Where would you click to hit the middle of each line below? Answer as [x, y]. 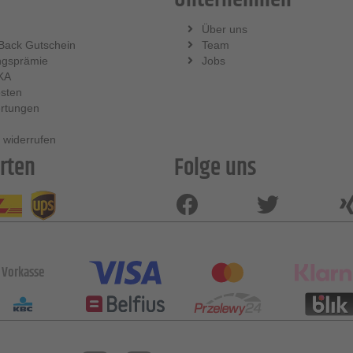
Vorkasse [23, 272]
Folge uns [215, 168]
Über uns [224, 29]
